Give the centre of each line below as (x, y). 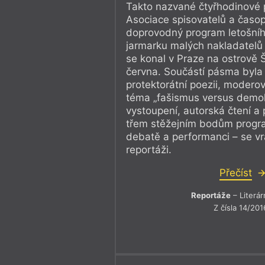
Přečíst (235, 172)
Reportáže (211, 195)
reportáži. (149, 149)
